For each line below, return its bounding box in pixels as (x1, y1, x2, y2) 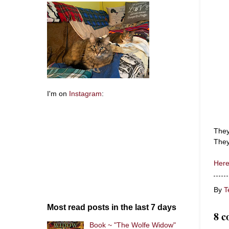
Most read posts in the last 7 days (47, 203, 176, 212)
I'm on (47, 90, 69, 98)
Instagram (69, 90, 102, 98)
